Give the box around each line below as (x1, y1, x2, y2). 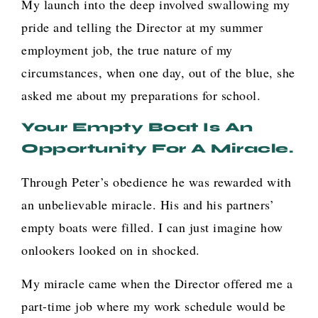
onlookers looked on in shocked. (21, 241, 200, 259)
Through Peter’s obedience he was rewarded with (21, 173, 291, 191)
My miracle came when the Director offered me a (21, 274, 292, 292)
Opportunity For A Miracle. (21, 141, 293, 157)
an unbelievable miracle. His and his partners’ (21, 196, 274, 214)
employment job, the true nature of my (21, 40, 233, 58)
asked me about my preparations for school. (21, 86, 261, 104)
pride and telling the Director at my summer (21, 18, 263, 35)
